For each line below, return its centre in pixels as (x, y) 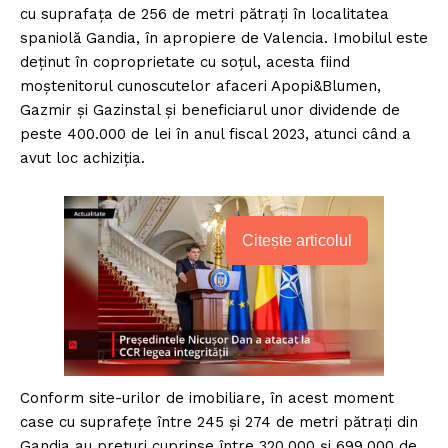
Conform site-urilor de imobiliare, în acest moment (207, 398)
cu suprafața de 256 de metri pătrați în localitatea (204, 14)
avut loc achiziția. (82, 158)
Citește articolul (297, 241)
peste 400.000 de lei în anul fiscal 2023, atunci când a (215, 134)
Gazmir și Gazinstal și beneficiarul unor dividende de (210, 110)
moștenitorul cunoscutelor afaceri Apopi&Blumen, (200, 86)
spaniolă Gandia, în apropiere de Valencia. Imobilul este (224, 38)
